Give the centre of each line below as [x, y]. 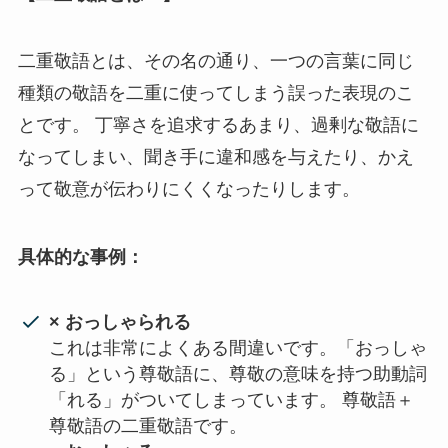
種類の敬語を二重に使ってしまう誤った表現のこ [215, 93]
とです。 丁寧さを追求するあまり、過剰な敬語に [218, 125]
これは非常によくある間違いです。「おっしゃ [238, 348]
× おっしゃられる [120, 322]
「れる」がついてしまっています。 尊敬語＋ [232, 400]
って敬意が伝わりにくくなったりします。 [188, 189]
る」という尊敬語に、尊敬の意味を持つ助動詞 [238, 374]
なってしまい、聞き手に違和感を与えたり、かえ [215, 157]
